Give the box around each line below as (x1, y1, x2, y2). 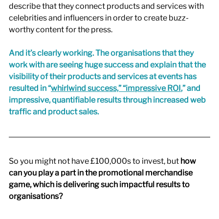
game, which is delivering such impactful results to (9, 179, 191, 189)
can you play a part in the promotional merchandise (9, 168, 194, 177)
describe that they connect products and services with (9, 1, 205, 11)
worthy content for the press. (9, 24, 114, 34)
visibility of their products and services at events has (9, 71, 198, 81)
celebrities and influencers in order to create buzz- (9, 13, 189, 22)
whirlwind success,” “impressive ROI (51, 83, 181, 93)
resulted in (9, 83, 48, 93)
